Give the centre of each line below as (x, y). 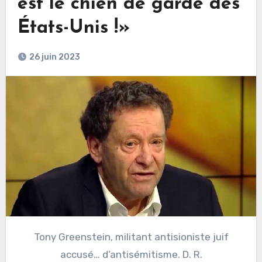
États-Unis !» (73, 28)
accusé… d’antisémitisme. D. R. (131, 254)
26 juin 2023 (54, 57)
